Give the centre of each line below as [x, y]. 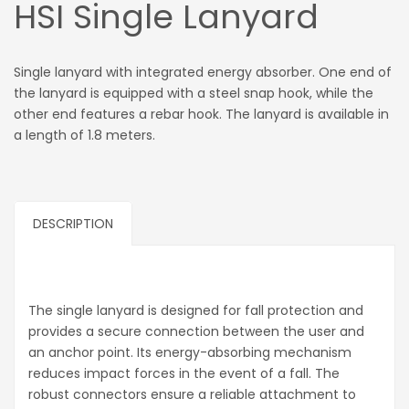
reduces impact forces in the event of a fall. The [184, 374]
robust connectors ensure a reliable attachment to [192, 395]
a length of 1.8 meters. [84, 136]
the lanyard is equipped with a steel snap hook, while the [194, 94]
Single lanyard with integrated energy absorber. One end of [203, 73]
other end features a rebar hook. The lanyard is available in [201, 115]
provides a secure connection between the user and [196, 332]
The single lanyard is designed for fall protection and [196, 311]
